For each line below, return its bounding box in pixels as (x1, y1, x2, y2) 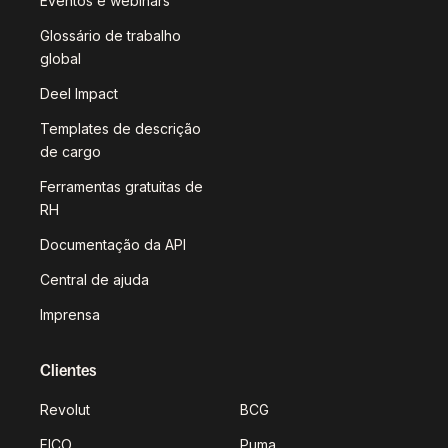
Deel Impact (40, 85, 118, 103)
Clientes (40, 361, 97, 380)
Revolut (40, 401, 90, 419)
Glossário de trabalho (40, 27, 181, 45)
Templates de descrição (40, 120, 201, 138)
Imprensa (40, 306, 100, 324)
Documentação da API (40, 236, 186, 254)
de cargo (40, 143, 101, 161)
